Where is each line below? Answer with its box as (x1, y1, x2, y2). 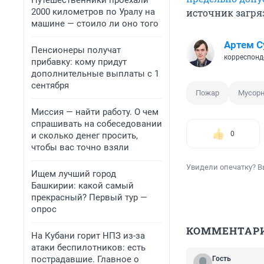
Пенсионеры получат (31, 45, 121, 55)
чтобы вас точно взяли (31, 142, 129, 153)
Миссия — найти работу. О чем (31, 107, 159, 117)
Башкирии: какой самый (31, 180, 134, 191)
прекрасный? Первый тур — (31, 192, 147, 203)
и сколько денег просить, (31, 130, 138, 141)
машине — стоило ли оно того (31, 18, 159, 29)
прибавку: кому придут (31, 57, 127, 67)
